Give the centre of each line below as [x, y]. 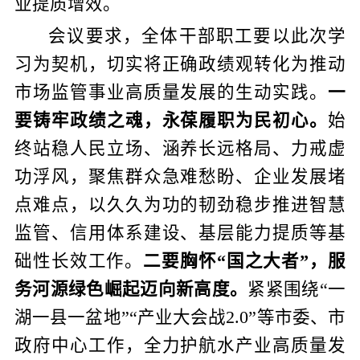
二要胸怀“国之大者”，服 [245, 261]
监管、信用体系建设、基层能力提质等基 [180, 233]
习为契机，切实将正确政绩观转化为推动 [180, 64]
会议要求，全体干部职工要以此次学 [197, 36]
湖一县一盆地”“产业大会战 [120, 317]
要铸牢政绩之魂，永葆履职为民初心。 [171, 120]
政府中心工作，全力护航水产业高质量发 [180, 345]
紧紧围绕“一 [297, 289]
